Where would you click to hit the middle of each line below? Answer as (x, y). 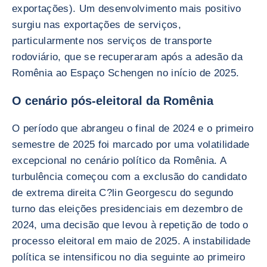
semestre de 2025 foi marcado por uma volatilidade (131, 145)
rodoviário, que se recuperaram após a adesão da (127, 57)
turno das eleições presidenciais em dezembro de (127, 209)
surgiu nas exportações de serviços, (97, 25)
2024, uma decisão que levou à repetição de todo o (130, 225)
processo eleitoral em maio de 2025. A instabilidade (131, 241)
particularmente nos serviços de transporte (112, 41)
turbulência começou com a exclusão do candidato (129, 177)
